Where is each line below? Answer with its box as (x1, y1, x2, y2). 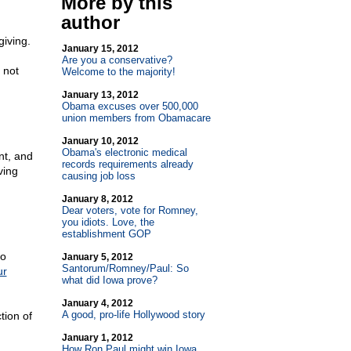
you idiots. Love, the (61, 216, 154, 228)
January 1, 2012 (61, 332, 133, 343)
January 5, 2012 (61, 251, 133, 262)
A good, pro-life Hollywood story (61, 309, 205, 320)
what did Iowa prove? (61, 274, 157, 286)
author (60, 12, 120, 33)
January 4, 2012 (61, 298, 133, 309)
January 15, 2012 (61, 43, 139, 54)
